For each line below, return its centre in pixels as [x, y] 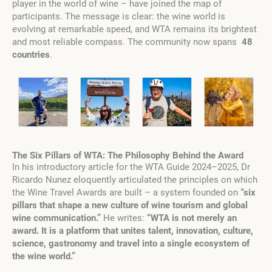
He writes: [124, 218]
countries [31, 55]
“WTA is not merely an [192, 218]
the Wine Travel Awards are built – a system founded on [126, 193]
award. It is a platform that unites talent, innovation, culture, [133, 231]
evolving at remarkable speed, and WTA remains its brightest [134, 29]
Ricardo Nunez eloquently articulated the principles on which [135, 180]
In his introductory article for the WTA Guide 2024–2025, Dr [131, 167]
